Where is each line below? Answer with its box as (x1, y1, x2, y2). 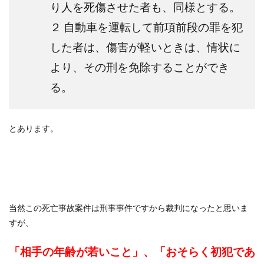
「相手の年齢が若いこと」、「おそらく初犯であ (9, 245, 255, 259)
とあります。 (9, 123, 58, 134)
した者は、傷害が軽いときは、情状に (50, 41, 240, 54)
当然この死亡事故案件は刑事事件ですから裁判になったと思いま (9, 203, 248, 213)
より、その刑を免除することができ (50, 61, 229, 74)
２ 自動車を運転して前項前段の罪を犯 (50, 21, 243, 34)
